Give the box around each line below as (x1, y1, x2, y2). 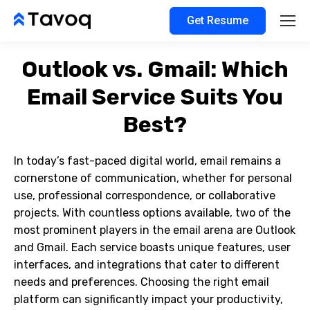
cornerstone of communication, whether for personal (14, 172, 292, 185)
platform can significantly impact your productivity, (14, 293, 283, 306)
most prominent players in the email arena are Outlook (14, 224, 295, 237)
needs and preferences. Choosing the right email (14, 275, 269, 289)
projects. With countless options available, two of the (14, 206, 291, 219)
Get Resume (187, 14, 248, 27)
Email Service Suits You (27, 84, 283, 110)
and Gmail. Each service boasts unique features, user (14, 241, 291, 254)
